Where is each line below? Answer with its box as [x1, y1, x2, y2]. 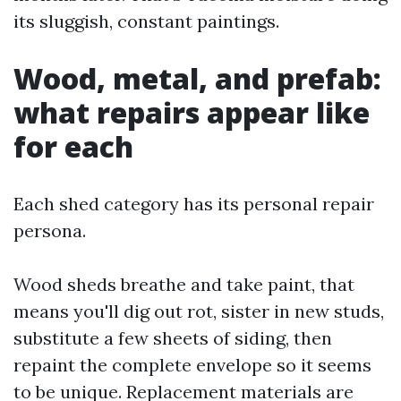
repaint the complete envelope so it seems [13, 354, 371, 376]
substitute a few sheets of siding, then [13, 327, 332, 349]
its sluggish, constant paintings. [13, 10, 279, 32]
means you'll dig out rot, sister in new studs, [13, 300, 384, 322]
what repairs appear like [13, 93, 370, 132]
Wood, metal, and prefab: [13, 59, 381, 98]
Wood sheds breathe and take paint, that [13, 273, 354, 295]
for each [13, 127, 133, 166]
